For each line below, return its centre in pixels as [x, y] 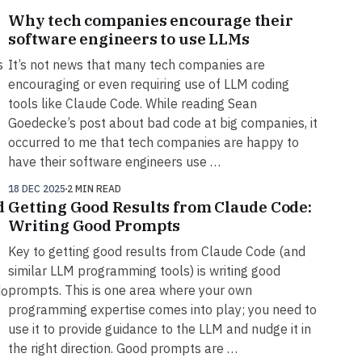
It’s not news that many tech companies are [137, 65]
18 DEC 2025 [37, 189]
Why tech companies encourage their [151, 21]
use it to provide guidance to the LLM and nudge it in [160, 329]
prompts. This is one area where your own [130, 290]
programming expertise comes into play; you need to [163, 310]
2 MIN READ [95, 189]
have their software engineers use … [115, 162]
